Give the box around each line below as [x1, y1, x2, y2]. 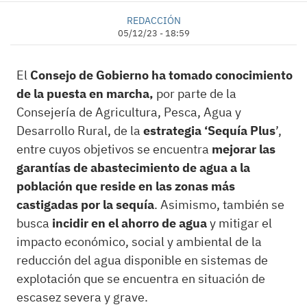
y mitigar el [207, 214, 273, 231]
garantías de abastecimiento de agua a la [16, 159, 251, 175]
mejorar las [212, 140, 276, 157]
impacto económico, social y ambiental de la [16, 233, 262, 249]
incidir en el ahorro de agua [49, 214, 208, 231]
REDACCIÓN [126, 13, 181, 27]
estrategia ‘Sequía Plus [143, 122, 276, 138]
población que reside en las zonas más [16, 177, 236, 194]
